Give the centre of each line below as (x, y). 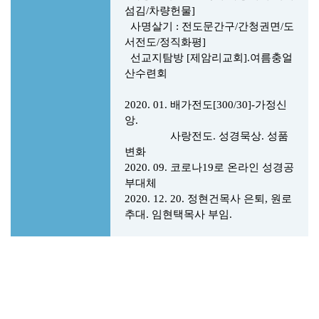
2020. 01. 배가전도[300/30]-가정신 (206, 105)
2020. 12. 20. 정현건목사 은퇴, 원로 (208, 199)
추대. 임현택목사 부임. (178, 214)
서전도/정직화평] (165, 42)
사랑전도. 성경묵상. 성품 (206, 136)
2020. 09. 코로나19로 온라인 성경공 (209, 167)
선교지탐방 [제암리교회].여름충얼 (209, 58)
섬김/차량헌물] (161, 11)
